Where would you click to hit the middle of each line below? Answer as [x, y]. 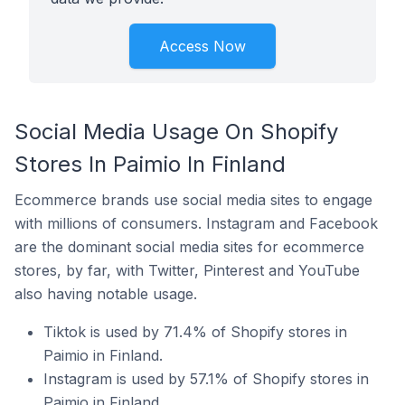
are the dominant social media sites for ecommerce [189, 247]
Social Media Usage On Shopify [176, 132]
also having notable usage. [106, 294]
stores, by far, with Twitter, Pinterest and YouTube [187, 270]
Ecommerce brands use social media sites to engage [193, 200]
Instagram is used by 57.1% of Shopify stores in [206, 379]
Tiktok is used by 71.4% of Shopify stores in [195, 332]
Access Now [202, 46]
